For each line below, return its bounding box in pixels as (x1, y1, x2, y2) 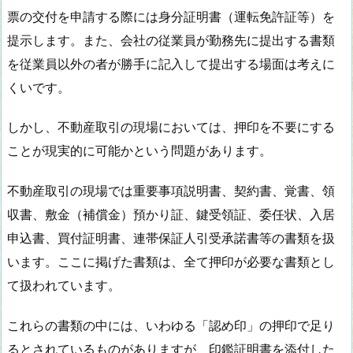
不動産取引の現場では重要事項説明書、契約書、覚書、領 (7, 183, 335, 199)
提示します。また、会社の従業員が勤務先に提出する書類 (7, 32, 335, 48)
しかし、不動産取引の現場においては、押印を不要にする (7, 119, 335, 136)
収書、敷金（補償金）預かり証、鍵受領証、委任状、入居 (7, 206, 335, 223)
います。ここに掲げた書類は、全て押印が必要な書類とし (7, 254, 335, 270)
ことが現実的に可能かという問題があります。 (7, 143, 272, 159)
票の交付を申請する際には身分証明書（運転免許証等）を (7, 8, 335, 24)
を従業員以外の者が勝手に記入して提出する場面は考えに (7, 55, 335, 72)
